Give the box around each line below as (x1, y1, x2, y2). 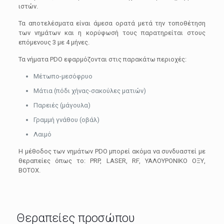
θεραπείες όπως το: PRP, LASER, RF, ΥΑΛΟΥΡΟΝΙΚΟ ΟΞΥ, (18, 157, 206, 164)
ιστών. (18, 2, 38, 10)
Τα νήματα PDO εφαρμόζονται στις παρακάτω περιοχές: (18, 55, 186, 63)
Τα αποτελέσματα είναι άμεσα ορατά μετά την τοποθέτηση (18, 19, 206, 27)
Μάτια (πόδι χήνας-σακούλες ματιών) (33, 87, 146, 94)
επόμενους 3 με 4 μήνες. (18, 38, 89, 46)
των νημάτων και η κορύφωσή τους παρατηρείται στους (18, 29, 206, 36)
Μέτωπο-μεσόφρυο (33, 72, 92, 80)
